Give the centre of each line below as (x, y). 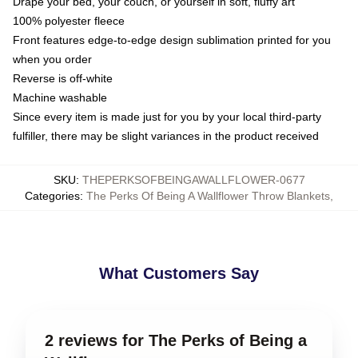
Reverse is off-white (63, 78)
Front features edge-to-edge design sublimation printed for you (172, 40)
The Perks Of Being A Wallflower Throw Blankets (208, 195)
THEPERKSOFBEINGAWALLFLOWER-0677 (193, 179)
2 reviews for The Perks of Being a (176, 340)
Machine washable (60, 97)
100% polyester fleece (69, 20)
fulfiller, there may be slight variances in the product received (166, 135)
